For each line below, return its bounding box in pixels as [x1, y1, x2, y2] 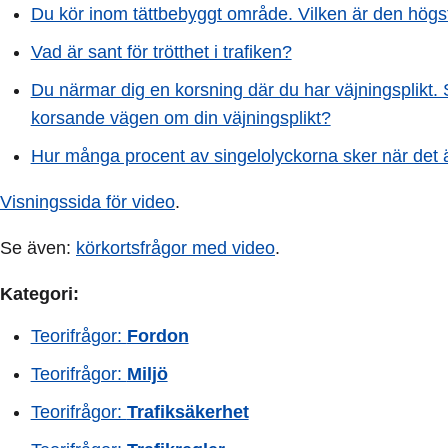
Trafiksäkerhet [126, 402, 249, 423]
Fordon [126, 326, 189, 347]
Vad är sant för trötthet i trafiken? [30, 42, 292, 63]
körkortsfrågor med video [76, 237, 275, 258]
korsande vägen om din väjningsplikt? [30, 107, 331, 128]
